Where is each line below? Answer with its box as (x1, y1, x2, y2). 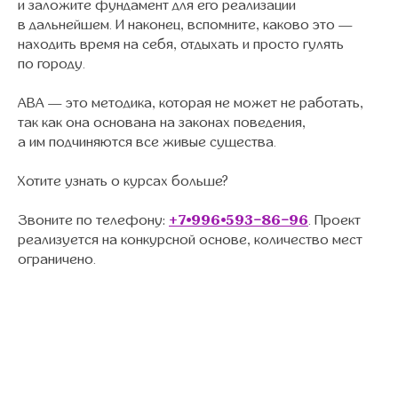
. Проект (308, 213, 361, 227)
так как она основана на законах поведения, (18, 115, 306, 130)
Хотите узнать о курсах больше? (18, 174, 228, 188)
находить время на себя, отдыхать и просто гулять (18, 37, 344, 52)
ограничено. (18, 252, 96, 267)
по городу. (18, 57, 85, 71)
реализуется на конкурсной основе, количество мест (18, 233, 362, 247)
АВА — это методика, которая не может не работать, (18, 96, 363, 110)
